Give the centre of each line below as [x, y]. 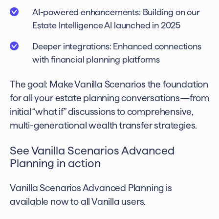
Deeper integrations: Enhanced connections [117, 46]
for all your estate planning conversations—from [109, 98]
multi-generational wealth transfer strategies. [104, 125]
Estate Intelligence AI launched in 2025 [106, 25]
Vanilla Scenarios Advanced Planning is [91, 188]
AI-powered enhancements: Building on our [116, 12]
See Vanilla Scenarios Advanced [92, 150]
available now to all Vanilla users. [78, 202]
